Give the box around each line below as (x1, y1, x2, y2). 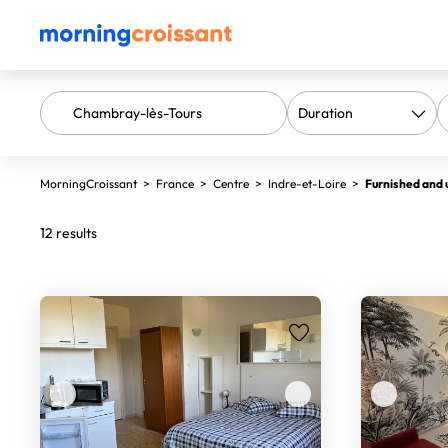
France (156, 176, 194, 191)
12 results (40, 224, 97, 242)
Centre (213, 176, 249, 191)
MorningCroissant (40, 176, 137, 191)
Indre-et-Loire (268, 176, 346, 191)
